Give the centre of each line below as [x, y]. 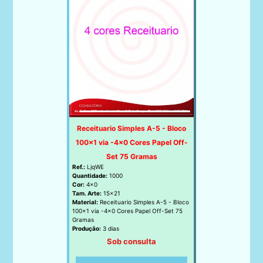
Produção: [87, 229]
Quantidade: [90, 176]
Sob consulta [131, 242]
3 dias [110, 229]
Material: [85, 202]
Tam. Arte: [87, 193]
